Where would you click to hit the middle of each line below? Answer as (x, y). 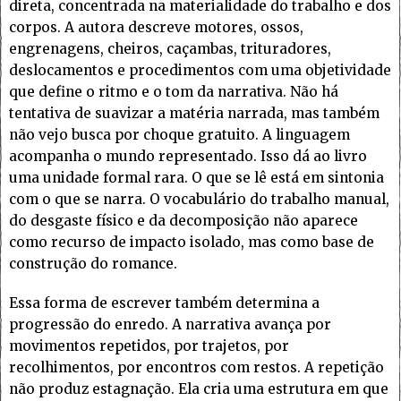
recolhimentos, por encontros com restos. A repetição (196, 368)
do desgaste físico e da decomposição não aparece (183, 221)
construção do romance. (93, 264)
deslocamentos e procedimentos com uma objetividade (200, 71)
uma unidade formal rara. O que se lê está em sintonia (196, 178)
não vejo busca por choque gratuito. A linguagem (179, 135)
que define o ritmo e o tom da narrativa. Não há (174, 92)
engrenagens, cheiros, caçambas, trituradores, (170, 49)
